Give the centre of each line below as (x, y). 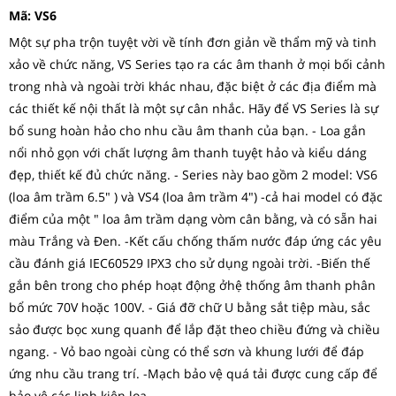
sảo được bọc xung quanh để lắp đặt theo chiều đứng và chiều (194, 329)
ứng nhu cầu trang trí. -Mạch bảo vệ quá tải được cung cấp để (193, 373)
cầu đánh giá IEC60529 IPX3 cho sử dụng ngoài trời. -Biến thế (190, 263)
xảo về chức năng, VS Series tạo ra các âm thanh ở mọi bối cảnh (197, 64)
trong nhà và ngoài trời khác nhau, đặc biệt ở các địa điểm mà (193, 86)
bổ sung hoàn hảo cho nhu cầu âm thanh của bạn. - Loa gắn (187, 130)
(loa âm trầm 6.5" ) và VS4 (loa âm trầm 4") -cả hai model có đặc (196, 197)
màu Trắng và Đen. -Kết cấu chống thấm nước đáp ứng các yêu (195, 241)
